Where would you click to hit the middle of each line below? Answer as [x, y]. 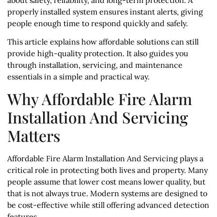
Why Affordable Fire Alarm [100, 98]
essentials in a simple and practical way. [78, 77]
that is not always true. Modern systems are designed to [107, 193]
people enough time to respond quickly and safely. [98, 23]
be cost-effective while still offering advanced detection [108, 205]
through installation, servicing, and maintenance [95, 65]
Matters [34, 135]
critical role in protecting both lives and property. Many [108, 170]
